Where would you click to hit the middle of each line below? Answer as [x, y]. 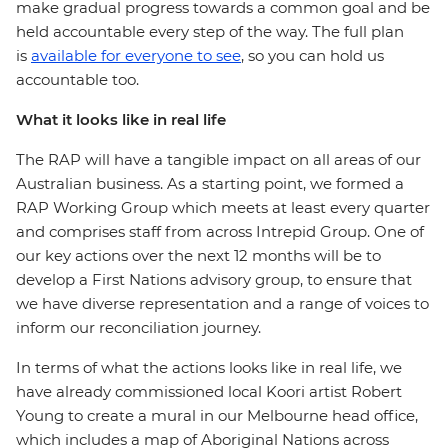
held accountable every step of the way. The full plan [210, 31]
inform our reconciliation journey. [138, 327]
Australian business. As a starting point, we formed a [210, 183]
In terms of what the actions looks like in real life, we [209, 367]
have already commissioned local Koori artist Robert [209, 391]
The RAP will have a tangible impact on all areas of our [218, 159]
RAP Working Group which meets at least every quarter [223, 207]
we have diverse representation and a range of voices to [222, 303]
